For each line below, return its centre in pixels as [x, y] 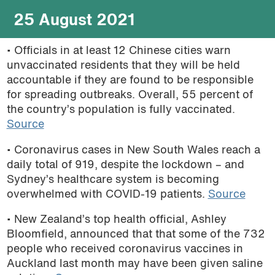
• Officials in [40, 52]
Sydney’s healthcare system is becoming [113, 180]
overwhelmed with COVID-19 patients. [107, 195]
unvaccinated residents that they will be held [123, 66]
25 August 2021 [75, 21]
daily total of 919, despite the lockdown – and [125, 165]
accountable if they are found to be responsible [130, 81]
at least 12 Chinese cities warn [152, 52]
